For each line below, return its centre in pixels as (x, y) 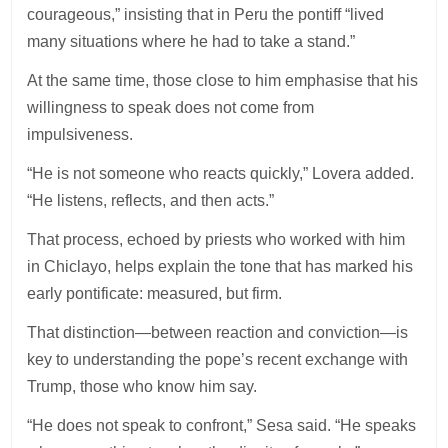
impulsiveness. (80, 134)
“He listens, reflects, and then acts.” (151, 200)
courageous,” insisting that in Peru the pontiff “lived (206, 14)
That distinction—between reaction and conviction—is (218, 332)
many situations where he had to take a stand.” (191, 41)
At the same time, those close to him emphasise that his (223, 80)
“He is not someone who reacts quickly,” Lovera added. (221, 173)
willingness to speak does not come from (171, 107)
